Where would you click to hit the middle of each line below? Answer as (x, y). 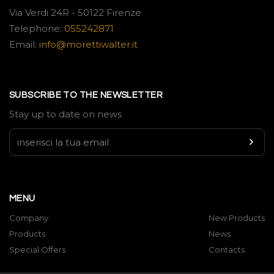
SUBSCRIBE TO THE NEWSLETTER (86, 95)
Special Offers (37, 250)
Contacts (227, 250)
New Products (237, 218)
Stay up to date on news (65, 114)
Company (29, 218)
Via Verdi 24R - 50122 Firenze (75, 13)
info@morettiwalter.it (88, 44)
